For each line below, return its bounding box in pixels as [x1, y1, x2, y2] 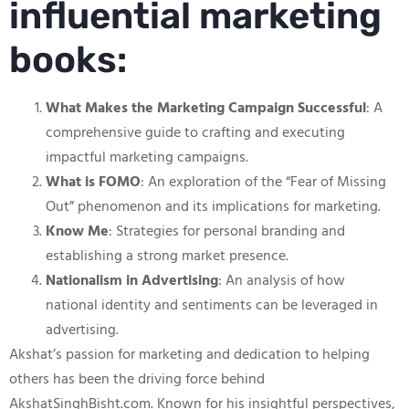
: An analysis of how [218, 269, 345, 294]
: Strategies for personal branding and [109, 220, 345, 245]
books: [9, 38, 127, 82]
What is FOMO [46, 171, 141, 195]
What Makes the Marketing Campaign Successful [46, 97, 366, 121]
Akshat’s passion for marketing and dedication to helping [9, 343, 370, 368]
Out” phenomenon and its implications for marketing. [46, 195, 381, 220]
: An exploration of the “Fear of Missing [141, 171, 386, 195]
